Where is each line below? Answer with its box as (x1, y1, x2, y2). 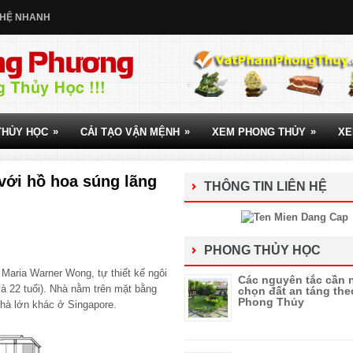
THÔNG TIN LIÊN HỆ (204, 180, 327, 193)
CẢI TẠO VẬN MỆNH (80, 126, 180, 138)
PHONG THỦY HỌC (204, 243, 321, 257)
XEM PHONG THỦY (212, 126, 306, 138)
